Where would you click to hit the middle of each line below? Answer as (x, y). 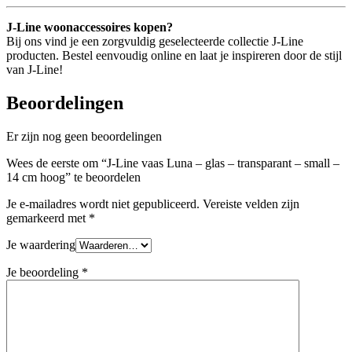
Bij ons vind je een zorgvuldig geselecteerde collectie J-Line (155, 42)
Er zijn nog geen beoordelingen (84, 136)
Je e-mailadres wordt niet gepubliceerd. (103, 203)
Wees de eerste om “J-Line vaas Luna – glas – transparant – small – (173, 163)
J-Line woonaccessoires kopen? (90, 27)
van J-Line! (35, 70)
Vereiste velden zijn (251, 203)
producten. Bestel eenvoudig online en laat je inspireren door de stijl (174, 56)
